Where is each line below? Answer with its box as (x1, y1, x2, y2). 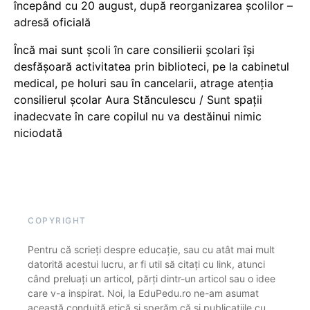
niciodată (14, 126, 62, 140)
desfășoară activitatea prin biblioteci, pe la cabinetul (14, 60, 289, 74)
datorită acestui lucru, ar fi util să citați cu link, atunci (28, 258, 265, 271)
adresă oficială (14, 15, 91, 30)
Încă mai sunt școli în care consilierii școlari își (14, 43, 255, 57)
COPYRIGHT (28, 215, 86, 226)
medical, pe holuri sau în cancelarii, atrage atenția (14, 76, 273, 91)
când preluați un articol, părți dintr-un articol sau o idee (28, 273, 275, 285)
